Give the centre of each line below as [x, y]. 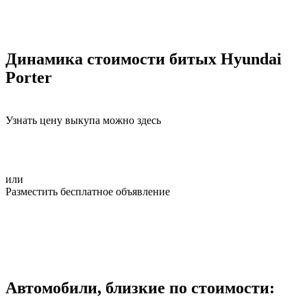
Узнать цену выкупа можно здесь [83, 120]
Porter [29, 77]
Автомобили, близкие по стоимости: [140, 287]
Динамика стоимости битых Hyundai [144, 59]
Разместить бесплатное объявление [88, 191]
